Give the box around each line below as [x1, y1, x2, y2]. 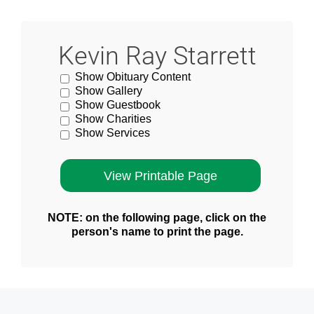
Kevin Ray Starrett [57, 41, 257, 71]
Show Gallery [75, 85, 143, 97]
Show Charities [75, 113, 152, 125]
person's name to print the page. [71, 226, 243, 238]
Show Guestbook [75, 99, 161, 111]
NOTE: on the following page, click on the [48, 212, 266, 224]
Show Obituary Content [75, 71, 191, 83]
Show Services [75, 127, 151, 139]
